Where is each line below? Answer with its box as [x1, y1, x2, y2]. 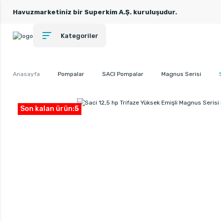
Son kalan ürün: [20, 105, 74, 113]
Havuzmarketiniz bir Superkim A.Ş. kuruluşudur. [13, 8, 177, 16]
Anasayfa [13, 70, 40, 77]
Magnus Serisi [161, 70, 201, 77]
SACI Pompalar [102, 70, 144, 77]
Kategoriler [61, 32, 98, 39]
